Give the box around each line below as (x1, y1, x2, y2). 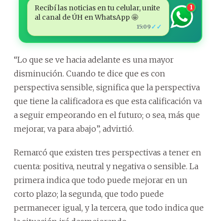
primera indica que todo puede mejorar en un (14, 175, 187, 185)
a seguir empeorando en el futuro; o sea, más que (14, 110, 200, 120)
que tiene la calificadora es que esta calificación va (14, 96, 202, 106)
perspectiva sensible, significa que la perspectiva (14, 82, 200, 92)
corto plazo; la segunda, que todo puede (14, 188, 164, 199)
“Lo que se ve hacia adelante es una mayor (14, 54, 174, 65)
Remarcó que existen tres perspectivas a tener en (14, 147, 201, 157)
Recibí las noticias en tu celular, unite (34, 3, 160, 12)
